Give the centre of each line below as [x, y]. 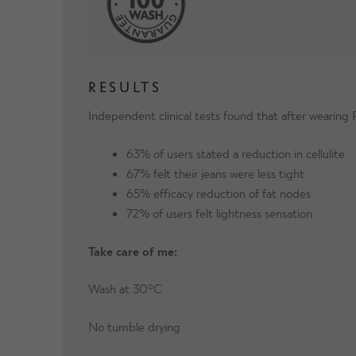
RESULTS [125, 86]
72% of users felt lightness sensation [220, 213]
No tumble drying [135, 326]
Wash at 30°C [126, 288]
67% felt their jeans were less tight [216, 173]
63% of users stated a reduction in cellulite [236, 153]
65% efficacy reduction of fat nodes [219, 193]
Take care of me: [133, 250]
